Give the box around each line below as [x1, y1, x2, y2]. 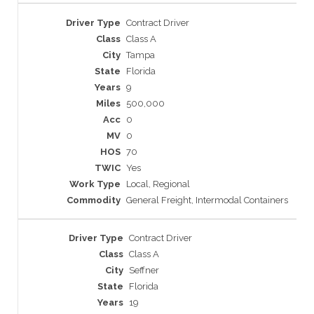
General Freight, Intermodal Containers [126, 195, 288, 206]
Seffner [129, 265, 159, 276]
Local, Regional [126, 179, 190, 190]
